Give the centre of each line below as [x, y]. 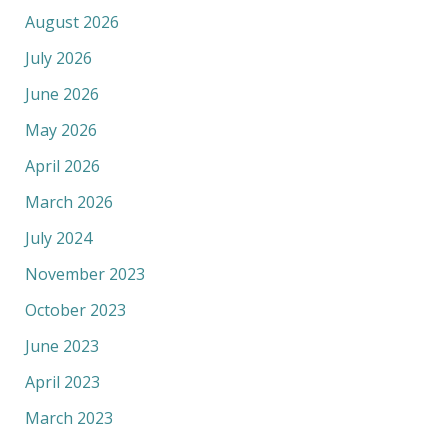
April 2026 [62, 165]
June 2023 [61, 345]
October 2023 [75, 309]
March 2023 [68, 417]
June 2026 [61, 93]
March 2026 [68, 201]
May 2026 [60, 129]
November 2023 [84, 273]
